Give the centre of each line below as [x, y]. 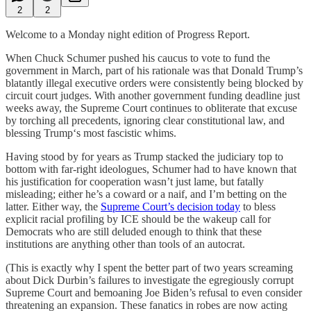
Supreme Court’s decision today [170, 206]
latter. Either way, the [53, 206]
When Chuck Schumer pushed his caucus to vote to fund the [138, 58]
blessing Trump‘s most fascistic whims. [91, 133]
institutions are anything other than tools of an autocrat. [125, 244]
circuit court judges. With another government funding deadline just [153, 95]
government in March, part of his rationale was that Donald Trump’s [154, 70]
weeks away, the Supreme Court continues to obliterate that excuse [151, 108]
